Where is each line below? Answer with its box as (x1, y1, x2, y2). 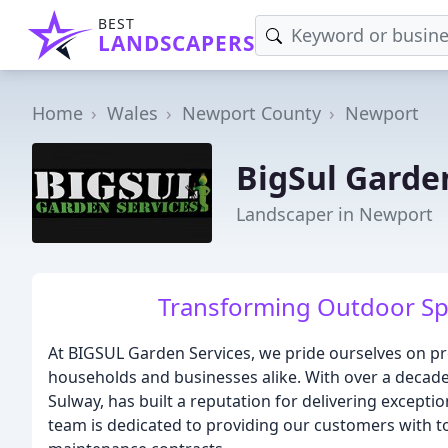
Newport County (182, 101, 321, 125)
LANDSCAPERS (98, 29, 255, 57)
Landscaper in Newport (236, 201, 433, 226)
